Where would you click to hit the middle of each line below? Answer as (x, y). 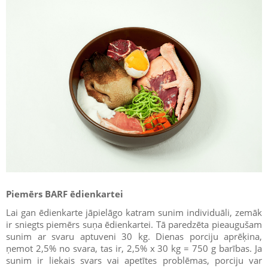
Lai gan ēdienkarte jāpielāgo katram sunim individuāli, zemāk (134, 213)
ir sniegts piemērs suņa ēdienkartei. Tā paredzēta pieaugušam (134, 225)
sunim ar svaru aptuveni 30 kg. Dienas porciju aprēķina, (134, 237)
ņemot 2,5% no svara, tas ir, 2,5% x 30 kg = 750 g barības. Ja (134, 249)
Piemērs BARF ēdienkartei (65, 194)
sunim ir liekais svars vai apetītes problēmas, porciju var (134, 261)
